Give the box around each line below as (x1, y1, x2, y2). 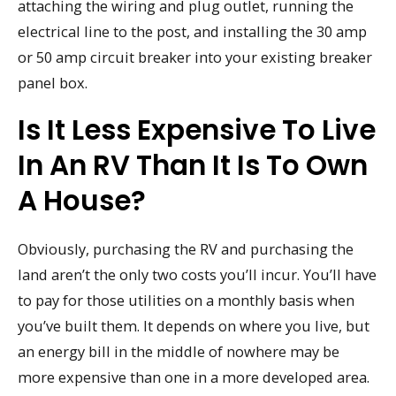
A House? (18, 181, 146, 221)
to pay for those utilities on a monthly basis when (18, 290, 354, 311)
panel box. (18, 72, 88, 93)
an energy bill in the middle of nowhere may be (18, 341, 339, 362)
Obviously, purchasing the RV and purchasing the (18, 239, 354, 260)
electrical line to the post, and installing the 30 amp (18, 20, 367, 42)
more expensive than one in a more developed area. (18, 367, 369, 388)
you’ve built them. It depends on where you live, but (18, 316, 369, 337)
